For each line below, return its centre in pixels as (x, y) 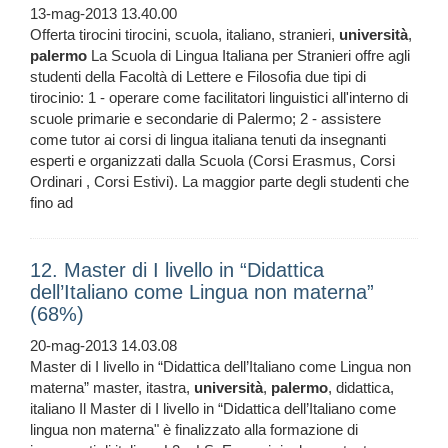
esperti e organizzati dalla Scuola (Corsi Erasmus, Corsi (212, 161)
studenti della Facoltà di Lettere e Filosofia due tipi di (198, 77)
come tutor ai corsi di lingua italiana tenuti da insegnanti (208, 140)
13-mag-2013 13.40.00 (103, 14)
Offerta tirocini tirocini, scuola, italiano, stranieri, (184, 35)
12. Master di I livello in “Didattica (177, 270)
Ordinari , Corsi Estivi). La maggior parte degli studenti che (219, 182)
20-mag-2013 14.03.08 (103, 346)
